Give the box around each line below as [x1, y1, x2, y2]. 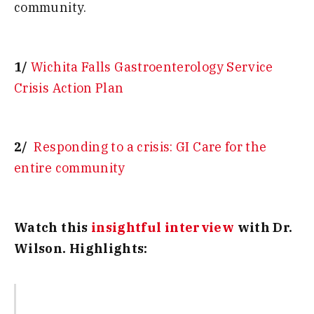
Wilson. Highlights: [14, 240, 148, 257]
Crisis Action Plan [14, 79, 124, 96]
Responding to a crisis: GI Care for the [34, 139, 267, 156]
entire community [14, 160, 125, 177]
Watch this [14, 219, 91, 235]
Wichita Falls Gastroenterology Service [31, 58, 273, 75]
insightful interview [90, 219, 235, 235]
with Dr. [234, 219, 293, 235]
